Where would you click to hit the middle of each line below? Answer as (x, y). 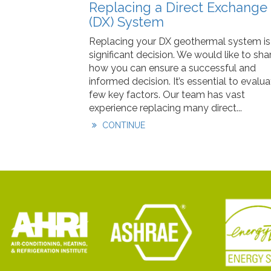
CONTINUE (122, 125)
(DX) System (126, 22)
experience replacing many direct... (165, 108)
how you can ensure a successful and (172, 68)
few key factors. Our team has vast (167, 95)
